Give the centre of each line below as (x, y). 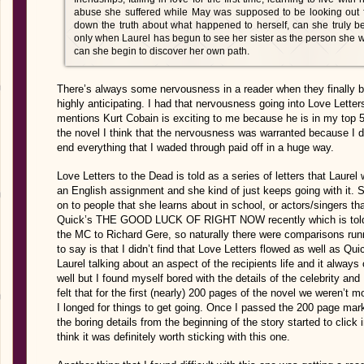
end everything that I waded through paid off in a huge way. (195, 147)
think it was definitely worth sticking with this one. (173, 337)
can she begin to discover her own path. (162, 51)
